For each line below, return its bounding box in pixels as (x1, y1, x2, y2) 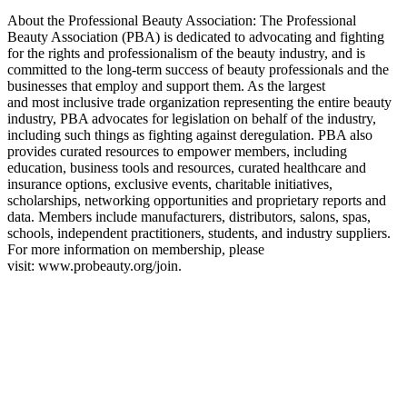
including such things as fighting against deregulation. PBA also (7, 127, 372, 144)
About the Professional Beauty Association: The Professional (7, 13, 356, 29)
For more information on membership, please (7, 242, 264, 258)
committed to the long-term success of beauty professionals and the (7, 62, 389, 78)
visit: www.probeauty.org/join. (7, 258, 182, 274)
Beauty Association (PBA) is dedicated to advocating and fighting (7, 29, 384, 45)
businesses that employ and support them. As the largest (7, 78, 325, 94)
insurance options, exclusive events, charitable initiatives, (7, 176, 333, 193)
